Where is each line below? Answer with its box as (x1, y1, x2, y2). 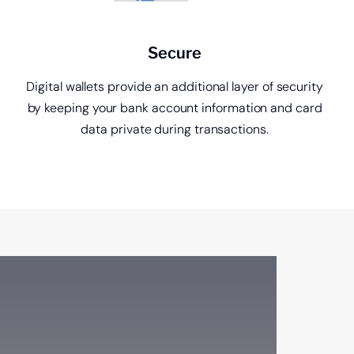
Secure (148, 43, 202, 62)
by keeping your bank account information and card (27, 99, 322, 116)
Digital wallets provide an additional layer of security (26, 77, 323, 95)
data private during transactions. (81, 120, 269, 137)
